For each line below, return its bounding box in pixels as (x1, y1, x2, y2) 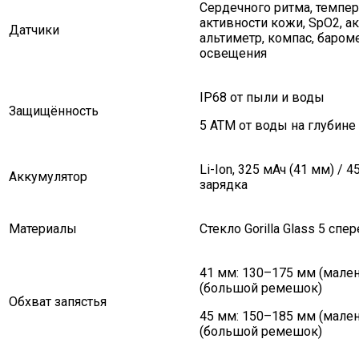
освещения (200, 46, 267, 62)
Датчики (9, 22, 59, 38)
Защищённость (9, 103, 99, 119)
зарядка (200, 177, 248, 193)
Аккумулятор (9, 169, 87, 185)
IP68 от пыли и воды (200, 90, 325, 106)
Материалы (9, 221, 77, 237)
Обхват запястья (9, 294, 107, 310)
